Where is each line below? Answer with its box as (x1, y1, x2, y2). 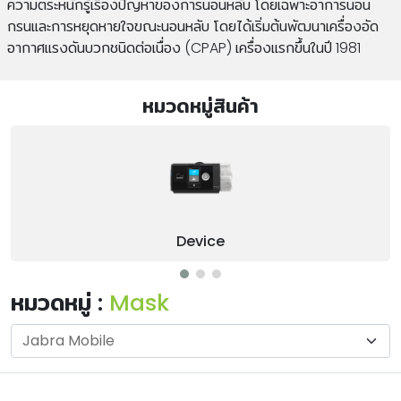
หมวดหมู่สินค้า (142, 92, 259, 120)
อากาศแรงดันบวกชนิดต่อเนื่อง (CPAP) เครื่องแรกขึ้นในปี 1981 (7, 38, 361, 58)
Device (176, 231, 225, 252)
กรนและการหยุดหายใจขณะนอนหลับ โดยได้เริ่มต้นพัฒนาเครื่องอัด (7, 16, 379, 37)
